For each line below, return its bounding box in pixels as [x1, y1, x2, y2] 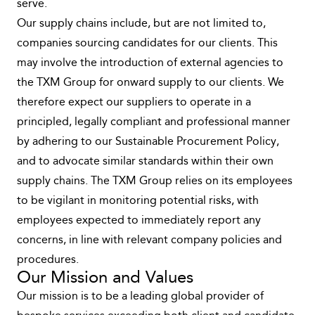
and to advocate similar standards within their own [17, 156, 274, 167]
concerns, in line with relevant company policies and [17, 235, 282, 246]
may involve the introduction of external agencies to [17, 58, 283, 69]
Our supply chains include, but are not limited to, [17, 18, 266, 30]
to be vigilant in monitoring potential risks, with [17, 195, 259, 207]
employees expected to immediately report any [17, 215, 261, 226]
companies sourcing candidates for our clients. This [17, 38, 278, 49]
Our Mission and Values [17, 270, 193, 287]
